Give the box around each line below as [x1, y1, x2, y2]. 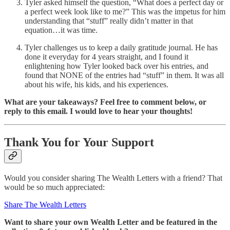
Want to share [4, 218, 53, 227]
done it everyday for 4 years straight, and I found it [25, 52, 188, 62]
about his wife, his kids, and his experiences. [25, 80, 168, 89]
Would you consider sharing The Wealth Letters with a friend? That [4, 174, 222, 183]
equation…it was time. [25, 26, 98, 35]
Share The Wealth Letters [4, 200, 86, 209]
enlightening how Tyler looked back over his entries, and [25, 62, 208, 71]
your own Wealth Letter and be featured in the [55, 218, 217, 227]
